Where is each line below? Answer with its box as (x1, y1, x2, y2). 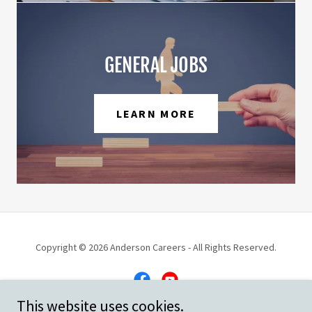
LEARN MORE (116, 107, 196, 120)
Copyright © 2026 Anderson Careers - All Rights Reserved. (36, 241, 276, 253)
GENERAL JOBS (104, 53, 208, 77)
